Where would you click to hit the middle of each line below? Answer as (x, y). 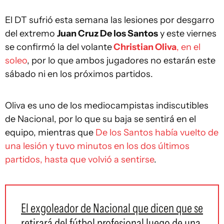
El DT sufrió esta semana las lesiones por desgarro (110, 20)
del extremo (31, 33)
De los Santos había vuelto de (157, 132)
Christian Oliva (144, 47)
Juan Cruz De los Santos (107, 33)
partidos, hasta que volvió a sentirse (79, 159)
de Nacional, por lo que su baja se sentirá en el (100, 119)
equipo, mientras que (50, 132)
